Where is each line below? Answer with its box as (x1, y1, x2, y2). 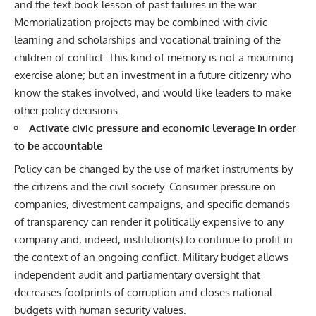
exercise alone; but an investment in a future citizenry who (14, 68, 291, 83)
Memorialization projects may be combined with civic (14, 16, 267, 30)
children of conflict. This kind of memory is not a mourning (14, 51, 293, 65)
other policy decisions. (14, 104, 121, 118)
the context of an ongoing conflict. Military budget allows (14, 250, 288, 264)
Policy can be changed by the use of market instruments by (14, 162, 293, 176)
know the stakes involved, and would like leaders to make (14, 86, 291, 100)
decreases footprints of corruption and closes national (14, 285, 272, 299)
